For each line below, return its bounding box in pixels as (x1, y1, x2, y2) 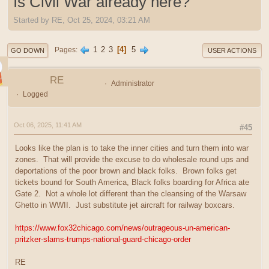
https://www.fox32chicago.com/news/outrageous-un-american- (15, 223, 230, 232)
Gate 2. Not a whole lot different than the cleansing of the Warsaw (15, 189, 246, 198)
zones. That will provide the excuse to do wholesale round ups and (15, 154, 249, 164)
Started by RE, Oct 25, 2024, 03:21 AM (13, 15, 150, 25)
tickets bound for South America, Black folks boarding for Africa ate (15, 177, 249, 187)
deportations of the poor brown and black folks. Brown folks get (15, 166, 237, 175)
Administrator (110, 79, 154, 88)
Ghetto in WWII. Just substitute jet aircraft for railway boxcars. (15, 200, 235, 210)
